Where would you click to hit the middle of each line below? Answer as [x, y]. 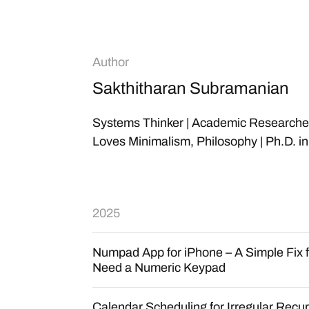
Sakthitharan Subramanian [191, 88]
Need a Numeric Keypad [159, 268]
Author [111, 62]
